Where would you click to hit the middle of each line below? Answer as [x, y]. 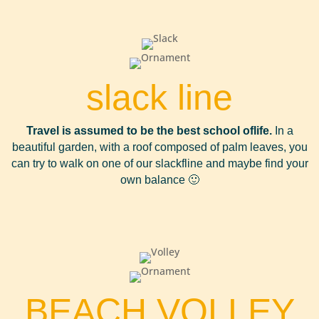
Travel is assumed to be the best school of [140, 131]
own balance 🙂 [159, 180]
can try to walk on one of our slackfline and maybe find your [159, 163]
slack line [159, 98]
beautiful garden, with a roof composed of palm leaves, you [159, 147]
